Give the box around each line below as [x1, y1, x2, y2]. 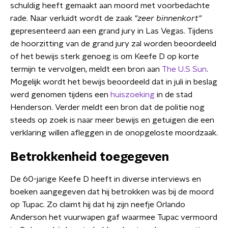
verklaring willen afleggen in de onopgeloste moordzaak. [10, 129, 218, 137]
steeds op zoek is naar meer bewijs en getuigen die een [10, 116, 214, 124]
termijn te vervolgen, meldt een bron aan [10, 65, 162, 73]
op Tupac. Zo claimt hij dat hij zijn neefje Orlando [10, 201, 185, 209]
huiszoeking [110, 91, 155, 99]
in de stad [155, 91, 192, 99]
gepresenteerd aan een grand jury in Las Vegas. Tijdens [10, 27, 213, 35]
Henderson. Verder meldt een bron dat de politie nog [10, 103, 205, 111]
